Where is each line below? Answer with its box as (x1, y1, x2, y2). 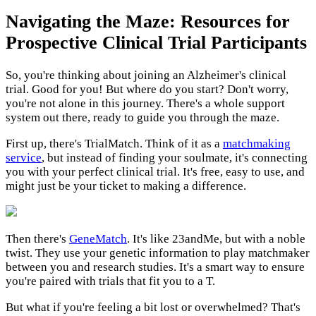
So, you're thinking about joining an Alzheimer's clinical (6, 68, 286, 83)
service (6, 151, 42, 165)
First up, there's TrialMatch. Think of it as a (6, 137, 223, 151)
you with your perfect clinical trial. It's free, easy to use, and (6, 165, 305, 179)
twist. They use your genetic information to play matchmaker (6, 246, 310, 260)
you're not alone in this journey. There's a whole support (6, 97, 285, 111)
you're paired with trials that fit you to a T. (6, 274, 215, 288)
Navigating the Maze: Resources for (6, 11, 290, 32)
